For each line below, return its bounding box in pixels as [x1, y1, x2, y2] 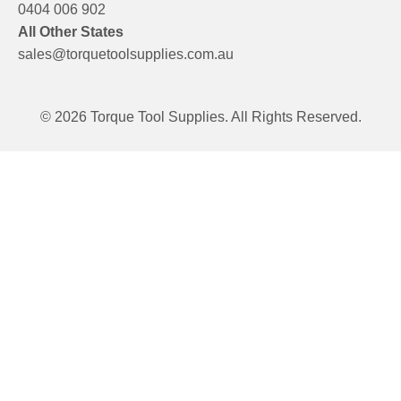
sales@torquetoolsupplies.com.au [18, 47, 234, 63]
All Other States [18, 24, 124, 40]
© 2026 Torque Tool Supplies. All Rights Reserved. [39, 109, 362, 125]
